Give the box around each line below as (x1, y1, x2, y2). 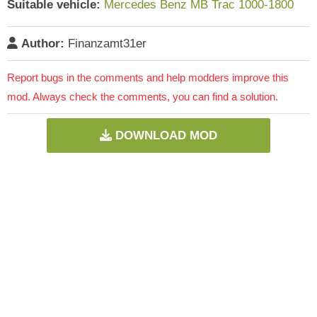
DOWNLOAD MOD (115, 128, 217, 142)
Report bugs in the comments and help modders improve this (7, 71, 289, 83)
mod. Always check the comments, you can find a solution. (7, 90, 278, 103)
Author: (21, 36, 64, 50)
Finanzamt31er (64, 36, 146, 50)
